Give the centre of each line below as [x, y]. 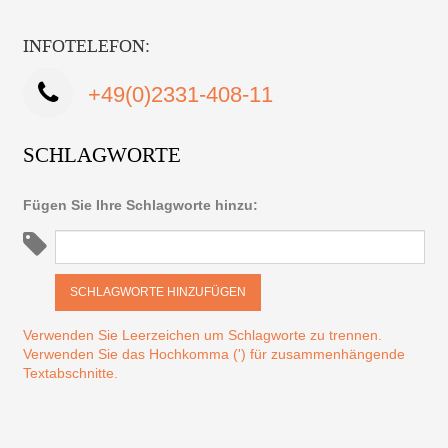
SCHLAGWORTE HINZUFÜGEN [158, 291]
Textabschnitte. [71, 372]
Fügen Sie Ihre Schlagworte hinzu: [141, 204]
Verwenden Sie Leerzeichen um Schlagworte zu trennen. [203, 334]
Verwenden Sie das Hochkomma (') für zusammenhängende [214, 353]
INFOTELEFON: [87, 45]
